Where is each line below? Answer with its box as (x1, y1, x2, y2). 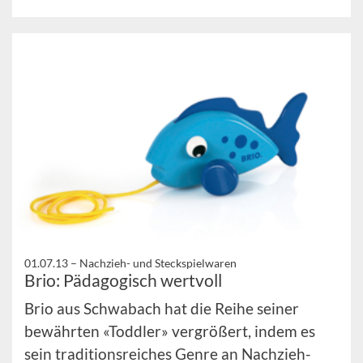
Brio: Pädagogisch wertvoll (24, 269, 222, 290)
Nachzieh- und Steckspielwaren (79, 255, 237, 270)
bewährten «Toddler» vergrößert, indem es (24, 321, 315, 340)
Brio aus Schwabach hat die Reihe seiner (24, 298, 299, 318)
